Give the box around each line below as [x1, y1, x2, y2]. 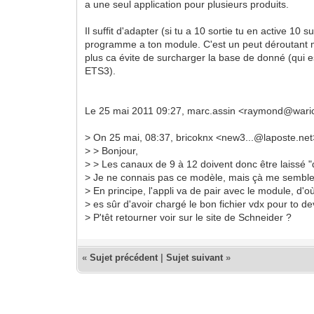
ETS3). [85, 64, 116, 76]
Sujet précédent [90, 252, 158, 263]
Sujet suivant [166, 252, 224, 263]
